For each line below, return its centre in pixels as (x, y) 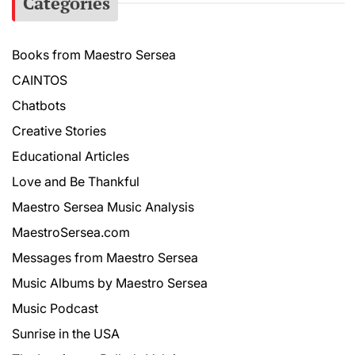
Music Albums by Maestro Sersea (110, 282)
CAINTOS (40, 80)
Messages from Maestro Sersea (105, 257)
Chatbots (39, 105)
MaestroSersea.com (71, 232)
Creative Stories (59, 130)
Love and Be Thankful (76, 181)
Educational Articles (71, 156)
